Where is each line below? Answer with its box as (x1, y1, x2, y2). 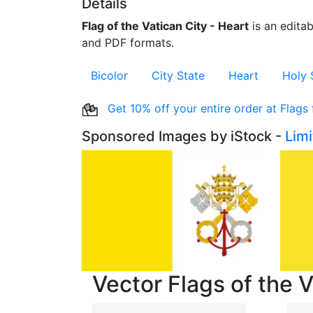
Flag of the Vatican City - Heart (82, 19, 249, 33)
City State (152, 68, 205, 82)
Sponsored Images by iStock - (82, 128, 285, 145)
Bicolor (91, 68, 128, 82)
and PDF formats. (82, 36, 174, 50)
